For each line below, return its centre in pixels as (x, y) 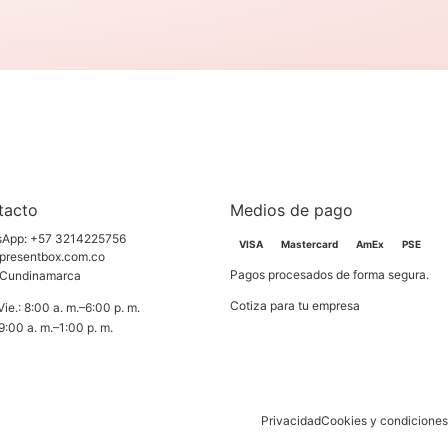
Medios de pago (291, 210)
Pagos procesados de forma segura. (329, 275)
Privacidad (291, 421)
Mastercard (309, 244)
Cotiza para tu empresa (294, 306)
